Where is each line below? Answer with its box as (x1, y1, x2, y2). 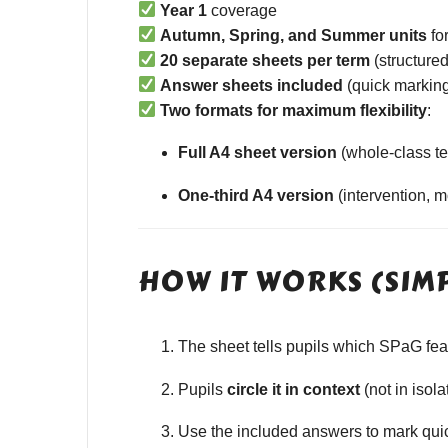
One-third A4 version (178, 186, 334, 204)
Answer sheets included (160, 76, 344, 94)
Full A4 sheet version (178, 144, 337, 162)
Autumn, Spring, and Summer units (160, 26, 428, 44)
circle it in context (227, 380, 360, 398)
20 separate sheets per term (160, 51, 371, 69)
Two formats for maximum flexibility (160, 101, 428, 119)
